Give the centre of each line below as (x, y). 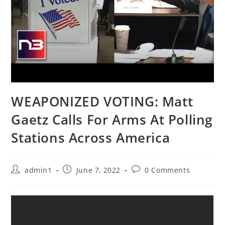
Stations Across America (91, 138)
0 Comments (167, 170)
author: (24, 179)
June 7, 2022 (98, 170)
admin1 (38, 170)
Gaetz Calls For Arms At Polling (112, 120)
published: (82, 179)
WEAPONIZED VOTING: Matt (102, 102)
